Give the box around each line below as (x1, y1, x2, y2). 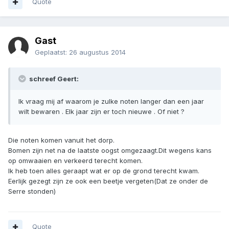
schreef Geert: (28, 75, 79, 83)
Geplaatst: (35, 48, 69, 57)
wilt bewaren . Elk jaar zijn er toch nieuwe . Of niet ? (18, 107, 185, 116)
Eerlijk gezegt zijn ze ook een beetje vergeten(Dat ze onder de (8, 177, 208, 186)
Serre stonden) (8, 187, 56, 196)
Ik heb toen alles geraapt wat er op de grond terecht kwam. (8, 167, 199, 175)
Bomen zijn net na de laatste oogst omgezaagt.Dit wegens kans (8, 146, 212, 155)
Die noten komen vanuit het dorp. (8, 136, 114, 145)
